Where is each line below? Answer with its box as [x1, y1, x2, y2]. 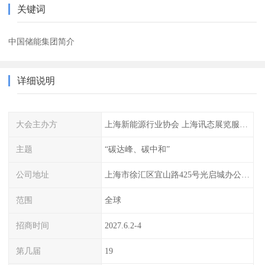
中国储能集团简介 [8, 36, 75, 46]
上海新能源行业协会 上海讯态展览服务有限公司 [239, 119, 248, 129]
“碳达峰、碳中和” [104, 144, 170, 154]
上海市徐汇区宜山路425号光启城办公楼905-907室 [241, 170, 250, 180]
